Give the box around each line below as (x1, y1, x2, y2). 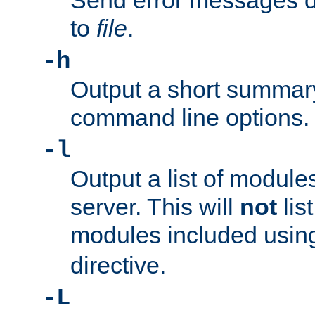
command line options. (70, 104, 309, 131)
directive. (70, 252, 166, 279)
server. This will (70, 193, 240, 221)
